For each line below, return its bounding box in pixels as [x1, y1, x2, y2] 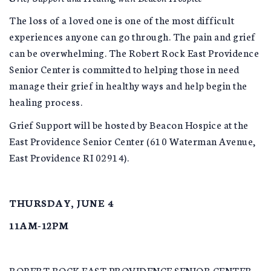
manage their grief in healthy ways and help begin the [9, 78, 247, 92]
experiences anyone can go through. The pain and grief [9, 29, 256, 43]
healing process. [9, 94, 82, 108]
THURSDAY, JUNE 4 [9, 195, 114, 209]
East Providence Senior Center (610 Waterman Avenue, [9, 133, 256, 148]
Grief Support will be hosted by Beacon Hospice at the [9, 117, 249, 131]
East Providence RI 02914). [9, 149, 129, 164]
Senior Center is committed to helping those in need [9, 62, 240, 76]
